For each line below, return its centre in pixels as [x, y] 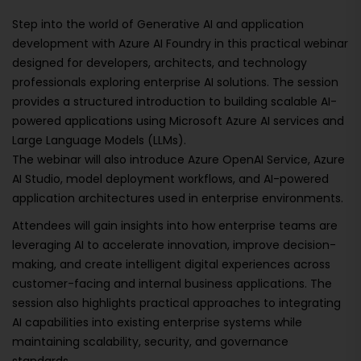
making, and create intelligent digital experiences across [171, 264]
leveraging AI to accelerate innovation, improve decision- [174, 245]
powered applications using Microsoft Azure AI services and [178, 121]
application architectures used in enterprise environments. [178, 198]
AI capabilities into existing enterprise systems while [157, 322]
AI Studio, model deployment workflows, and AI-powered [170, 179]
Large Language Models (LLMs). [99, 140]
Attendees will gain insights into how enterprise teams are [175, 226]
